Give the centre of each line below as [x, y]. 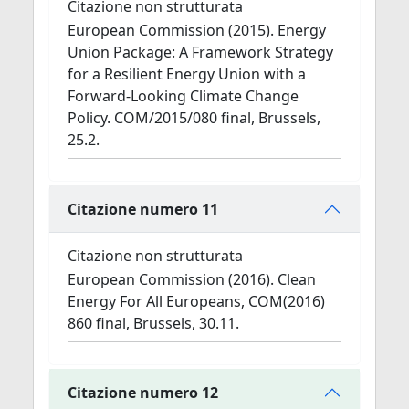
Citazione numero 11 [143, 209]
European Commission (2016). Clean [192, 279]
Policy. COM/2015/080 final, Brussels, [194, 118]
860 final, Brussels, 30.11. [153, 323]
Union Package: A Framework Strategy [200, 52]
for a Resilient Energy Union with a [187, 74]
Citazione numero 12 [143, 392]
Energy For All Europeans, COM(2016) [196, 301]
